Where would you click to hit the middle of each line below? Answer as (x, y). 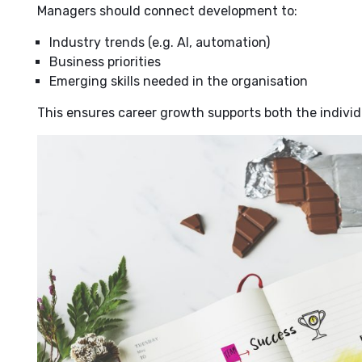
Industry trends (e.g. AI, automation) (160, 42)
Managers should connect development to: (167, 11)
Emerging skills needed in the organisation (179, 81)
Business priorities (105, 61)
